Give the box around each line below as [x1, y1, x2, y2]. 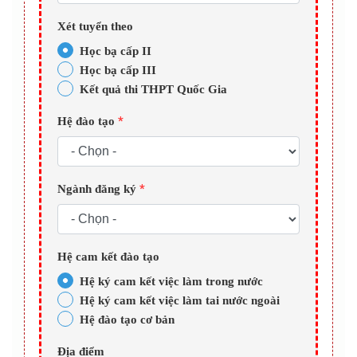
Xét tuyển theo [57, 20, 133, 33]
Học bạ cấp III [80, 64, 156, 77]
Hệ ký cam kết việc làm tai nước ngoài [80, 294, 280, 308]
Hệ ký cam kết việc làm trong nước [80, 275, 263, 288]
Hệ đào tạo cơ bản [80, 313, 175, 327]
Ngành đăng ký [57, 182, 139, 196]
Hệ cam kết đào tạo [57, 250, 159, 264]
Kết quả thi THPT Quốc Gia [80, 83, 227, 96]
